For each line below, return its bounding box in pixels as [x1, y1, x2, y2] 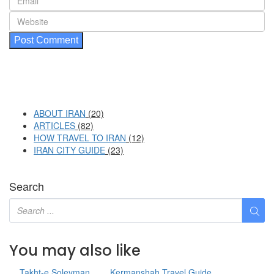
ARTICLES [34, 119, 75, 132]
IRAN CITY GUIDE [34, 144, 105, 157]
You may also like [9, 240, 141, 261]
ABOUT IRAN [34, 107, 86, 120]
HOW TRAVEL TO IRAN [34, 131, 126, 144]
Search [9, 178, 44, 194]
